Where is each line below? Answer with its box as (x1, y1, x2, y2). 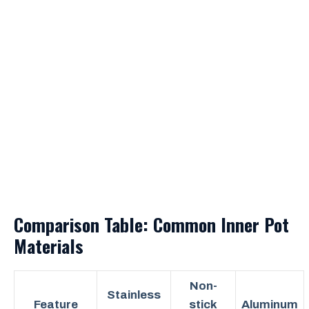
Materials (14, 232, 83, 259)
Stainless (107, 288, 161, 301)
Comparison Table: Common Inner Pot (14, 211, 289, 238)
